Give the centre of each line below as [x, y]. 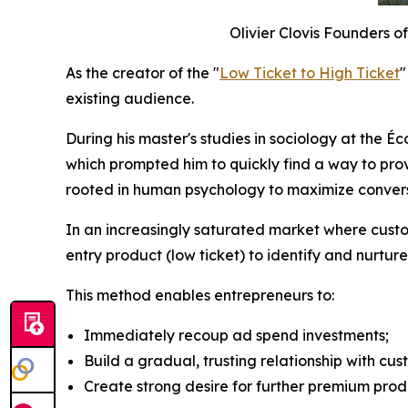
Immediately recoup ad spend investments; [236, 335]
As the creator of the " [143, 72]
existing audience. [130, 98]
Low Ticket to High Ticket [310, 72]
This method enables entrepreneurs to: [200, 295]
